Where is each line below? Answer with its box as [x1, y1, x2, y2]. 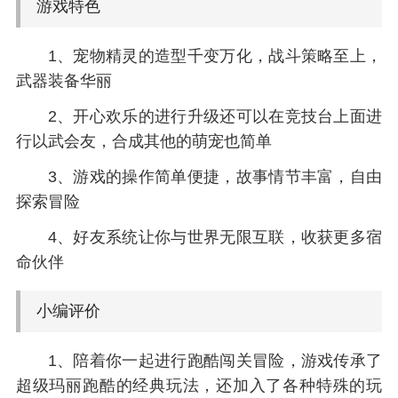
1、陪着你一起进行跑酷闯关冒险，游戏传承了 [47, 351, 383, 370]
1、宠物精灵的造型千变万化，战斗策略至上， [47, 47, 383, 66]
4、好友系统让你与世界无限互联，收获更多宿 [47, 228, 383, 247]
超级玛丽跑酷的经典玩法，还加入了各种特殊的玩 [15, 376, 383, 394]
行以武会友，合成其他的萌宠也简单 [15, 132, 272, 151]
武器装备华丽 [15, 72, 112, 91]
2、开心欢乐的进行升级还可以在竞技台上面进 [47, 107, 383, 126]
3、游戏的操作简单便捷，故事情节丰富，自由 [47, 168, 383, 187]
